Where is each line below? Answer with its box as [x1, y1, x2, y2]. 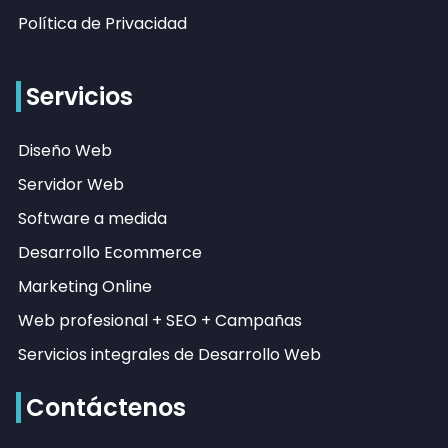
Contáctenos [26, 391, 186, 425]
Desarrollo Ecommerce [18, 241, 202, 265]
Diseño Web [18, 139, 112, 163]
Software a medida [18, 207, 167, 231]
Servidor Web [18, 173, 124, 197]
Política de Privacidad [18, 12, 187, 36]
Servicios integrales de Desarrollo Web [18, 343, 321, 367]
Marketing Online [18, 275, 152, 299]
